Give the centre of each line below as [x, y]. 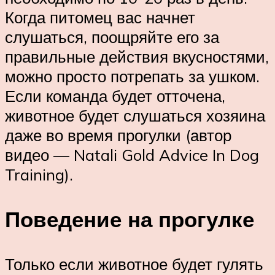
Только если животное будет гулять [134, 264]
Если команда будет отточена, [115, 95]
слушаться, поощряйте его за [112, 37]
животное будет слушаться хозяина [135, 115]
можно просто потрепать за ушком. [132, 76]
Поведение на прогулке [130, 219]
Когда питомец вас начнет [100, 17]
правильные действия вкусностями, [137, 56]
